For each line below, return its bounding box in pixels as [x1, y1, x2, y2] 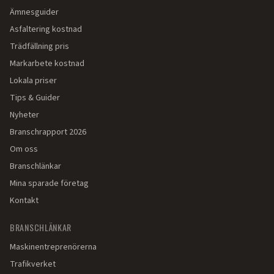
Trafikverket [10, 258, 56, 270]
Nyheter [10, 109, 39, 121]
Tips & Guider [10, 92, 60, 104]
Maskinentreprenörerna [10, 241, 97, 253]
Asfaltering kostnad [10, 23, 82, 35]
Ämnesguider [10, 6, 59, 18]
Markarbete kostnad [10, 57, 84, 70]
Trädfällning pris [10, 40, 69, 53]
